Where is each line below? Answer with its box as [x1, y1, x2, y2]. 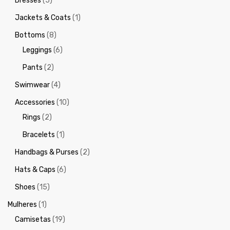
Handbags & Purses [15, 147, 79, 157]
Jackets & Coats [15, 13, 71, 22]
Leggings [22, 45, 52, 54]
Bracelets [22, 130, 55, 139]
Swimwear [15, 80, 50, 89]
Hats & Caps [15, 165, 56, 174]
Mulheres [8, 200, 37, 209]
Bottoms [15, 30, 46, 40]
